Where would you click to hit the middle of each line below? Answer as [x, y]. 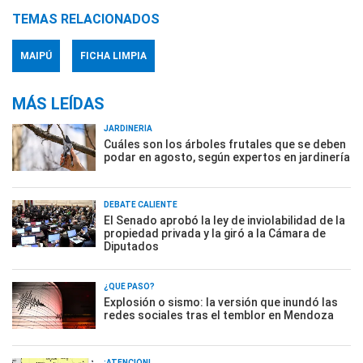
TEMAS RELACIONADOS [86, 19]
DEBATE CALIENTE [141, 205]
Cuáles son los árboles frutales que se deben [225, 144]
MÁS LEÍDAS [58, 104]
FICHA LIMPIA [113, 56]
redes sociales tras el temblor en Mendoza [219, 315]
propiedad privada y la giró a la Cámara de [215, 233]
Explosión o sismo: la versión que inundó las [221, 302]
